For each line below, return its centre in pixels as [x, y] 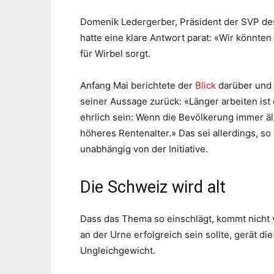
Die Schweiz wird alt [153, 187]
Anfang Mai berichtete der [137, 85]
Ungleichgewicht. [117, 250]
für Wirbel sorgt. [115, 54]
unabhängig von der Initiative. [144, 149]
